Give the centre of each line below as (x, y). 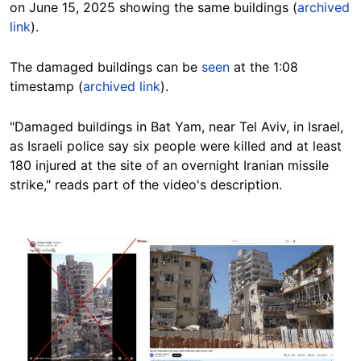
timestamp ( (46, 86)
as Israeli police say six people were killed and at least (176, 145)
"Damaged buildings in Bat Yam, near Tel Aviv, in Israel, (176, 126)
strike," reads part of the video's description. (148, 184)
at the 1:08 (264, 66)
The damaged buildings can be (106, 66)
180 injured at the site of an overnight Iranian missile (169, 165)
